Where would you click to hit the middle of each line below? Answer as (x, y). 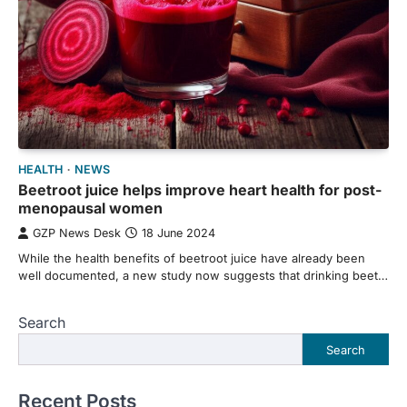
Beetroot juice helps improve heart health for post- (200, 190)
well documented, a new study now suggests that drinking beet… (203, 275)
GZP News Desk (77, 233)
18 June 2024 (179, 233)
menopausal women (90, 208)
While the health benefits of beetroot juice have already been (192, 258)
